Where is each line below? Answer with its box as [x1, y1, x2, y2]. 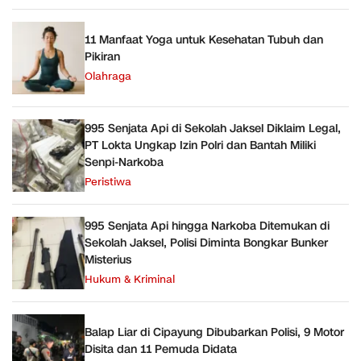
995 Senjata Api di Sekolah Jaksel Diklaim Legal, [85, 121, 341, 137]
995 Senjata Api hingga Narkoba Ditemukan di [85, 218, 330, 234]
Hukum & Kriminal [85, 272, 175, 288]
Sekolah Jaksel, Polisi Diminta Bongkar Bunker [85, 235, 328, 251]
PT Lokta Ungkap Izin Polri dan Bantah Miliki [85, 138, 316, 154]
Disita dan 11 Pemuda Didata [85, 341, 237, 357]
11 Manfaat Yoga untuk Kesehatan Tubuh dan [85, 31, 323, 48]
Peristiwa [85, 175, 131, 190]
